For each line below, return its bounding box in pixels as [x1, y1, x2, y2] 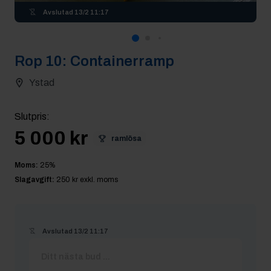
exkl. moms [78, 175, 118, 184]
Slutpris [15, 111, 47, 122]
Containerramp [70, 53, 174, 69]
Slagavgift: [15, 175, 54, 184]
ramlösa [111, 134, 142, 143]
